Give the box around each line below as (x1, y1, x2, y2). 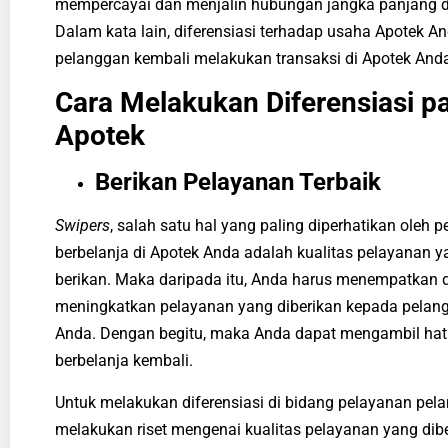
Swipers (55, 216, 110, 236)
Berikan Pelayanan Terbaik (95, 168, 381, 197)
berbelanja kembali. (55, 351, 193, 371)
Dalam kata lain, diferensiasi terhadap (55, 21, 327, 41)
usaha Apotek (327, 21, 424, 41)
